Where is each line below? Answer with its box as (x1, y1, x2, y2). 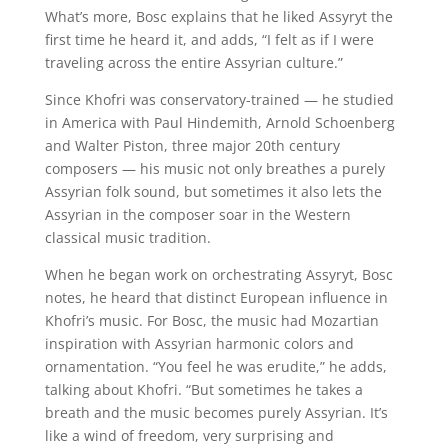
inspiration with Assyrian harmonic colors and (44, 334, 354, 354)
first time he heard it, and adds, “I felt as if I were (44, 30, 374, 50)
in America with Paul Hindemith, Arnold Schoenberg (44, 113, 395, 133)
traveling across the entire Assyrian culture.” (44, 53, 343, 73)
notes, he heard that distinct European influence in (44, 288, 388, 308)
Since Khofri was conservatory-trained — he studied (44, 90, 394, 110)
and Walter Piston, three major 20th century (44, 136, 340, 156)
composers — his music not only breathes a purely (44, 159, 385, 179)
